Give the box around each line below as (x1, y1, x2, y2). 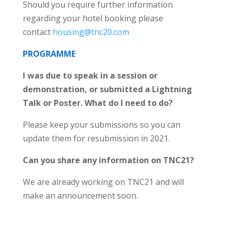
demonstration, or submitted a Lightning (22, 84, 192, 95)
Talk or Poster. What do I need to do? (22, 97, 173, 109)
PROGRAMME (22, 48, 75, 60)
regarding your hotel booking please (22, 13, 163, 24)
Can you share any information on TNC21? (22, 155, 194, 166)
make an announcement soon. (22, 190, 138, 202)
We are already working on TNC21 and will (22, 176, 184, 188)
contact (22, 26, 53, 38)
